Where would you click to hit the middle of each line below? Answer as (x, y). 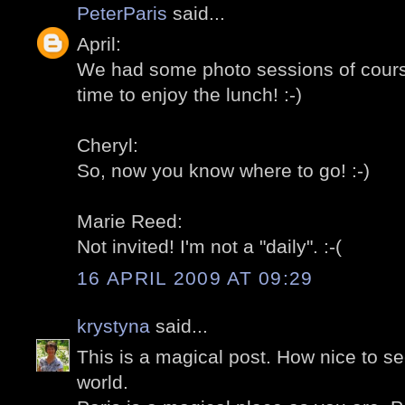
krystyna (113, 325)
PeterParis (122, 13)
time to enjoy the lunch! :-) (189, 95)
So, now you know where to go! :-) (223, 171)
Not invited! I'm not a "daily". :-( (209, 247)
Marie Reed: (130, 221)
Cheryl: (108, 146)
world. (103, 382)
